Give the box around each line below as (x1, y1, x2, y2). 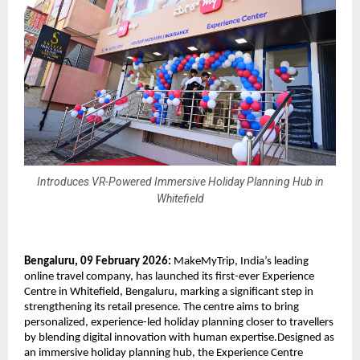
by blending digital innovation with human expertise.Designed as (24, 331, 334, 344)
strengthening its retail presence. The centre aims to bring (24, 301, 299, 313)
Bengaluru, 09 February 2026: (24, 255, 171, 268)
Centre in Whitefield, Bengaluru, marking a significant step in (24, 285, 313, 298)
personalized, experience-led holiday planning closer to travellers (24, 316, 333, 329)
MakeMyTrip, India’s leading (171, 255, 309, 268)
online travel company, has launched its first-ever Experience (24, 270, 314, 283)
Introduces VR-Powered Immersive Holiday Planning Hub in (36, 175, 324, 189)
